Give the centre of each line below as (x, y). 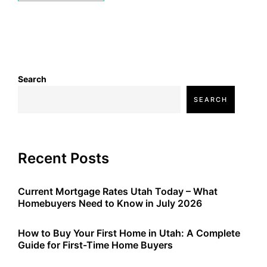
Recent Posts (63, 159)
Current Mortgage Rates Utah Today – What (118, 192)
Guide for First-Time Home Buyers (95, 245)
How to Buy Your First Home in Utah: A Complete (129, 233)
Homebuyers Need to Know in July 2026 (110, 204)
